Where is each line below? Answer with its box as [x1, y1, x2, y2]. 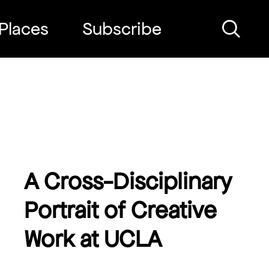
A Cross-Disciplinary [24, 168, 232, 195]
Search [231, 20, 261, 30]
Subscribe [82, 19, 162, 38]
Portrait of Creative [24, 197, 217, 223]
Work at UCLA [24, 226, 162, 252]
